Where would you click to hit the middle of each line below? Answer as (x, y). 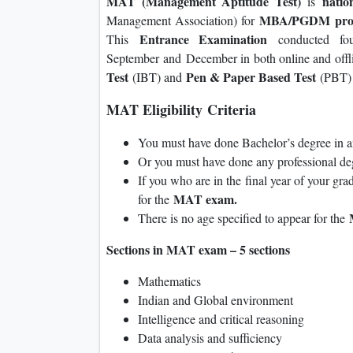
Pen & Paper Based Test (251, 77)
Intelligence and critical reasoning (221, 319)
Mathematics (169, 281)
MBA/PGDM (294, 20)
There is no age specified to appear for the (243, 218)
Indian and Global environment (216, 300)
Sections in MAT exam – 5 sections (198, 250)
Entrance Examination (208, 39)
